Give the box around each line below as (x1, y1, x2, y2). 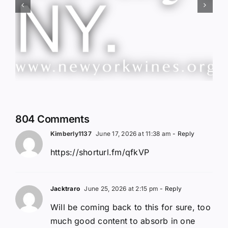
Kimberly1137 (50, 129, 92, 137)
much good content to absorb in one (50, 215, 195, 226)
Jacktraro (50, 184, 80, 192)
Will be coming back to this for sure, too (50, 202, 211, 212)
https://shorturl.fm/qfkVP (50, 147, 149, 157)
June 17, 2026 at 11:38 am (94, 129, 172, 137)
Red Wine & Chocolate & (69, 1, 208, 16)
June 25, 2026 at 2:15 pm (82, 184, 159, 192)
